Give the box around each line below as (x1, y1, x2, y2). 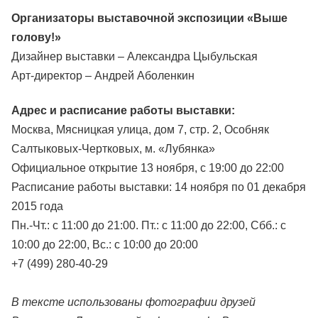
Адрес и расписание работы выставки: (11, 104, 235, 116)
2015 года (11, 200, 63, 212)
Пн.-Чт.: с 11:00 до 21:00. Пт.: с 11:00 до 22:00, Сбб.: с (11, 219, 286, 231)
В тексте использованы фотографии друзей (11, 296, 256, 308)
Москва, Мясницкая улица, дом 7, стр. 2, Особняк (11, 124, 269, 136)
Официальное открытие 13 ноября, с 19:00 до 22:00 (11, 162, 284, 174)
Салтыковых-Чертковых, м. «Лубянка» (11, 143, 215, 155)
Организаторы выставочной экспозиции (11, 12, 247, 24)
